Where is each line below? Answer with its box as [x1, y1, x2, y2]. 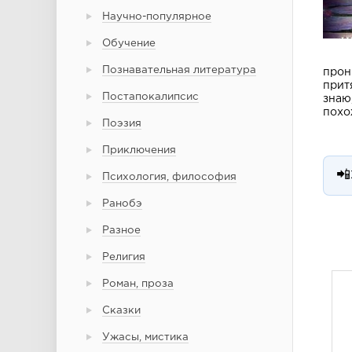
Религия [102, 252, 145, 262]
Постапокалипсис [102, 92, 199, 101]
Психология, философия [102, 172, 236, 181]
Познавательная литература [102, 65, 256, 75]
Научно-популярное [102, 12, 211, 21]
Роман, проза [102, 279, 174, 288]
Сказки [102, 306, 141, 315]
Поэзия [102, 119, 141, 128]
